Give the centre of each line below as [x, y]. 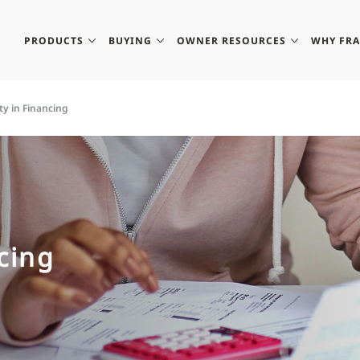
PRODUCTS [54, 40]
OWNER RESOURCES [231, 40]
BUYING [130, 40]
